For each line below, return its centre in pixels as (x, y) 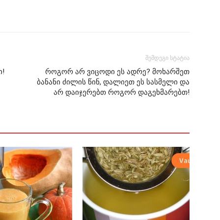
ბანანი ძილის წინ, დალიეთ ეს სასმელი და (113, 82)
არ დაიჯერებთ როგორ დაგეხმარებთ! (122, 93)
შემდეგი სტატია (167, 58)
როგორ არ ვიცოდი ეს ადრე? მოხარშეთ (117, 72)
